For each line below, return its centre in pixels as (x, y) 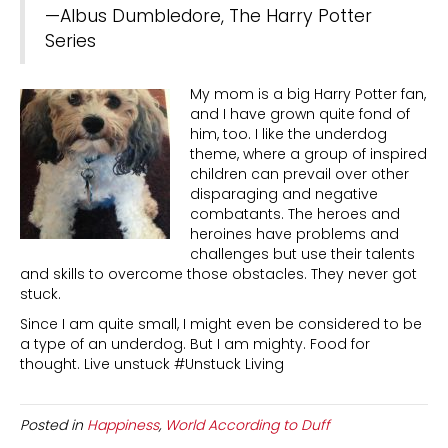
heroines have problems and (294, 233)
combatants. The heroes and (295, 213)
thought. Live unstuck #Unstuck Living (152, 363)
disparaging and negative (284, 193)
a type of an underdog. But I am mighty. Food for (195, 343)
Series (70, 40)
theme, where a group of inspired (308, 153)
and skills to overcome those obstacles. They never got (218, 273)
